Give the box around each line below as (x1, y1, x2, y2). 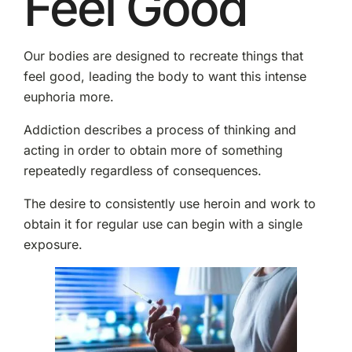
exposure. (23, 236, 82, 253)
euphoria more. (23, 89, 114, 105)
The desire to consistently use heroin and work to (23, 196, 316, 212)
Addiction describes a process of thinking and (23, 122, 296, 138)
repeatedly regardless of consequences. (23, 163, 262, 179)
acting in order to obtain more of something (23, 142, 283, 159)
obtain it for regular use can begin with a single (23, 216, 302, 233)
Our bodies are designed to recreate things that (23, 48, 303, 64)
